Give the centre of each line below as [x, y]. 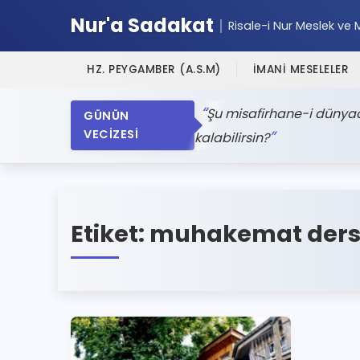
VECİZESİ [111, 134]
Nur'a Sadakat [142, 25]
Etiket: [110, 234]
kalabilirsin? [231, 138]
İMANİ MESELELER [301, 70]
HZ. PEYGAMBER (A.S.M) [154, 70]
